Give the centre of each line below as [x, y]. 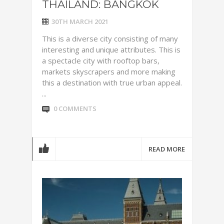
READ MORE [167, 149]
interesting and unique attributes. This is [111, 49]
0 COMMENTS [75, 108]
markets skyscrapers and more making [109, 71]
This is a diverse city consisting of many [110, 38]
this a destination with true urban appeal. [112, 82]
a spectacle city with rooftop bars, [101, 60]
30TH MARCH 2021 [80, 21]
